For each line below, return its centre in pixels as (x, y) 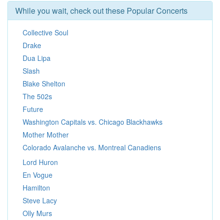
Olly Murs (37, 213)
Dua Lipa (37, 58)
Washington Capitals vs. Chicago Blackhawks (93, 122)
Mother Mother (46, 135)
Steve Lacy (40, 200)
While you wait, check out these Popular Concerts (101, 11)
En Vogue (38, 175)
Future (33, 109)
